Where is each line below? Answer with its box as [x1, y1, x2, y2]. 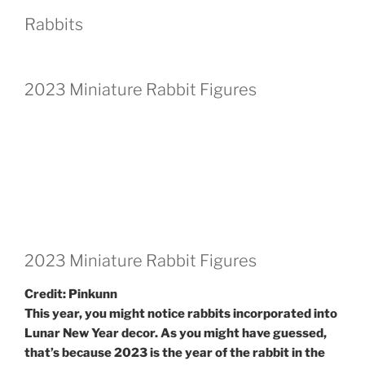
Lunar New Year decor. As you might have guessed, [24, 326, 327, 341]
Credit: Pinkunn [24, 287, 117, 302]
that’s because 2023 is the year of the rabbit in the [24, 345, 325, 361]
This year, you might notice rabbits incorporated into [24, 306, 337, 322]
